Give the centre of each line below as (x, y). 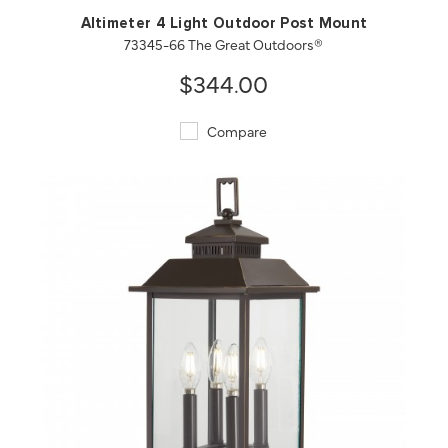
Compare (236, 131)
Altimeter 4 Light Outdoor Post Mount (224, 24)
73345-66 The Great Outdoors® (224, 44)
